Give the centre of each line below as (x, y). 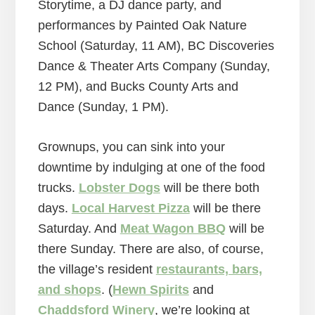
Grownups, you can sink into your (131, 147)
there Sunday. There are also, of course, (150, 249)
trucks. (58, 187)
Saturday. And (79, 228)
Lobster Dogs (119, 187)
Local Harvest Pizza (130, 208)
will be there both (210, 187)
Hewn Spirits (150, 289)
